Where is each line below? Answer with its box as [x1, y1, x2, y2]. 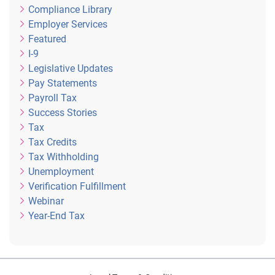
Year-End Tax [28, 210, 85, 222]
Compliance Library [28, 4, 112, 15]
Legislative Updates [28, 63, 113, 74]
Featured [28, 33, 66, 45]
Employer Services [28, 18, 107, 30]
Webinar [28, 195, 64, 207]
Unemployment [28, 166, 94, 177]
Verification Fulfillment [28, 180, 126, 192]
